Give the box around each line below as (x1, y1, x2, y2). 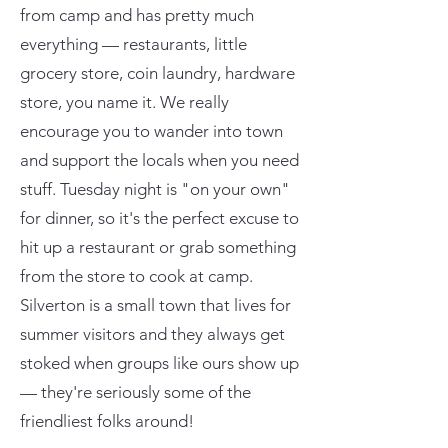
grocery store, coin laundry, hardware (20, 62, 295, 83)
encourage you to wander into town (20, 120, 283, 141)
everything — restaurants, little (20, 33, 247, 54)
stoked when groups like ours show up (20, 352, 299, 373)
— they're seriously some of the (20, 381, 251, 402)
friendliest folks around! (20, 410, 194, 431)
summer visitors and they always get (20, 323, 285, 344)
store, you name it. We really (20, 91, 229, 112)
